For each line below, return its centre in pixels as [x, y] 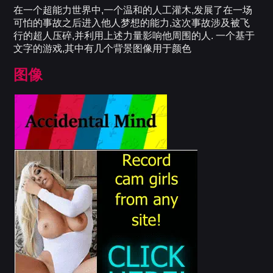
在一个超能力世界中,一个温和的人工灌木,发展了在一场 [133, 10]
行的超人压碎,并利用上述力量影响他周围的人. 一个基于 [134, 36]
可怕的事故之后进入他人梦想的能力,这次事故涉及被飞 [132, 23]
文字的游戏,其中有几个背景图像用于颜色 [103, 49]
